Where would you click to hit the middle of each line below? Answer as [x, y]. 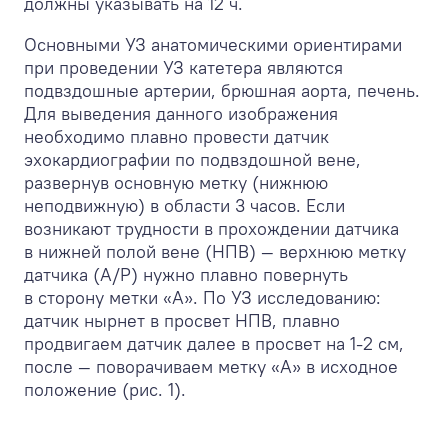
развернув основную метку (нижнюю [176, 182]
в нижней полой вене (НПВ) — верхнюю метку [215, 251]
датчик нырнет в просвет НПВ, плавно [182, 320]
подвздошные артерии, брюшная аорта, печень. [222, 90]
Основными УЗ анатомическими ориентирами [213, 44]
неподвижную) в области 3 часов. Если [184, 205]
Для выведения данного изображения [181, 113]
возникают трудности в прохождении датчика [211, 228]
